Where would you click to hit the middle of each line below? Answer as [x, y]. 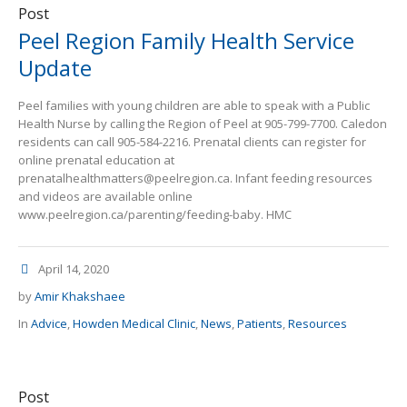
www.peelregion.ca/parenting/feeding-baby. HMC [158, 215]
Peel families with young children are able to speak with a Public [194, 106]
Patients [260, 324]
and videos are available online [105, 197]
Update [55, 68]
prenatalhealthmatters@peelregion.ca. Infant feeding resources [195, 179]
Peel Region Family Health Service [186, 41]
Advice [49, 324]
